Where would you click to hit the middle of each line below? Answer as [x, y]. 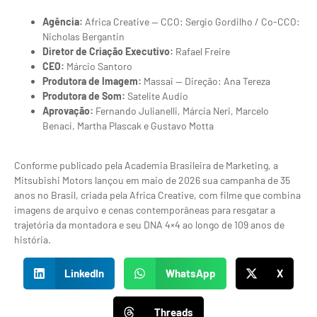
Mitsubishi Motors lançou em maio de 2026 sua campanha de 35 [152, 180]
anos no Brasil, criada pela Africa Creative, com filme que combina [157, 195]
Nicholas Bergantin [83, 36]
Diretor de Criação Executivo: [108, 51]
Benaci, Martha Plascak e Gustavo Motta [128, 125]
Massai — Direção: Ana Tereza [206, 81]
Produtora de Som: [84, 96]
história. [33, 240]
